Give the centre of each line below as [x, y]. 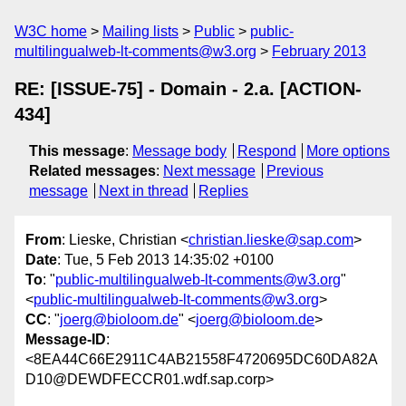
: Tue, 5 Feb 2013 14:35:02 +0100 [165, 260]
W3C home [51, 31]
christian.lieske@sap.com [271, 240]
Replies [224, 191]
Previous [295, 171]
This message [77, 151]
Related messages [92, 171]
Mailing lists [140, 31]
